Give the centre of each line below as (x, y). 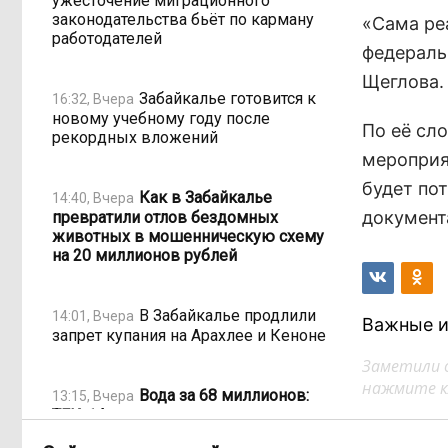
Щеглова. (403, 82)
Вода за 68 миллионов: (224, 395)
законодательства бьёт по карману (183, 19)
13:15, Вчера (93, 395)
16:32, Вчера (93, 98)
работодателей (107, 38)
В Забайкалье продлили (227, 315)
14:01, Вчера (93, 315)
